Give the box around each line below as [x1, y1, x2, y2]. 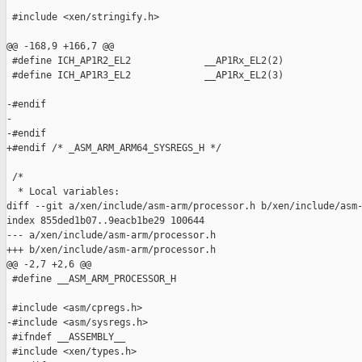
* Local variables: [6, 186, 120, 198]
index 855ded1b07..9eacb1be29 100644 [6, 215, 204, 227]
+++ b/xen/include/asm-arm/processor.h [6, 244, 216, 256]
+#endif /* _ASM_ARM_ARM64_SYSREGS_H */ [6, 142, 221, 154]
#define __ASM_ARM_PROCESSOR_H [6, 273, 176, 285]
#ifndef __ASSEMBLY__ [6, 331, 125, 343]
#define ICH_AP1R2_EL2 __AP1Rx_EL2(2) [6, 55, 284, 67]
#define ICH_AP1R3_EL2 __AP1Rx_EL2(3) [6, 69, 284, 82]
